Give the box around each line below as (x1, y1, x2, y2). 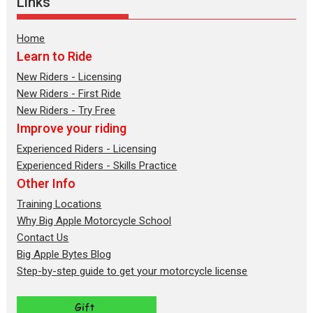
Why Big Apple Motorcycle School (17, 214, 172, 228)
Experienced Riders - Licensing (17, 143, 157, 156)
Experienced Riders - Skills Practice (17, 159, 177, 173)
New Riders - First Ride (17, 87, 122, 101)
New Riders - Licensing (17, 71, 122, 84)
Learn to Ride (17, 49, 93, 64)
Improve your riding (17, 121, 127, 136)
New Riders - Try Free (17, 104, 116, 117)
